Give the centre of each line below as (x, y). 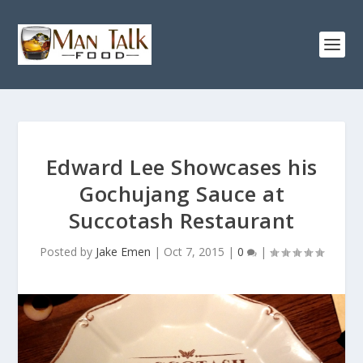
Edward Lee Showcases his (181, 167)
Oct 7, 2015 (194, 252)
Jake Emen (123, 252)
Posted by (68, 252)
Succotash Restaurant (181, 220)
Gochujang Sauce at (181, 194)
